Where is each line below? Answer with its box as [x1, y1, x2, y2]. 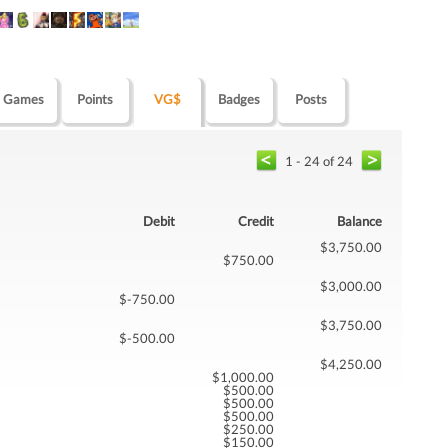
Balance [337, 212, 382, 229]
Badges [218, 90, 261, 107]
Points [77, 90, 114, 107]
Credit [238, 212, 274, 229]
